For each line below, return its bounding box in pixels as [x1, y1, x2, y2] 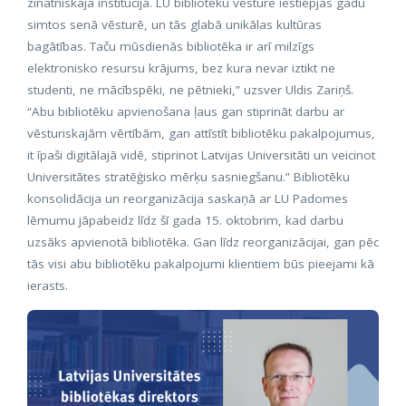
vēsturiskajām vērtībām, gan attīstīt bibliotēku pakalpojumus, [27, 125, 375, 141]
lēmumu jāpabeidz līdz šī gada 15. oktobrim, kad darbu [27, 212, 343, 228]
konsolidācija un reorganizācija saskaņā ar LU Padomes [27, 190, 348, 207]
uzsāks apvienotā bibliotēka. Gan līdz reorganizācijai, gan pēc [27, 234, 379, 250]
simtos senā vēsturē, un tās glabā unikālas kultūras [27, 16, 322, 33]
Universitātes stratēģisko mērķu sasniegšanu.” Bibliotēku [27, 169, 350, 185]
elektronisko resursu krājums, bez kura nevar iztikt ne [27, 60, 335, 76]
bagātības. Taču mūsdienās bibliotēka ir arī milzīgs [27, 38, 314, 54]
